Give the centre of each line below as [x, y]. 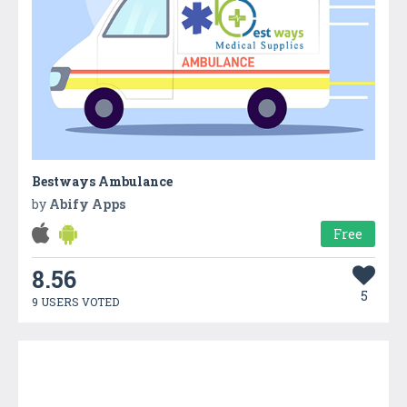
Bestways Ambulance [102, 181]
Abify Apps [87, 203]
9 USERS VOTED [75, 301]
